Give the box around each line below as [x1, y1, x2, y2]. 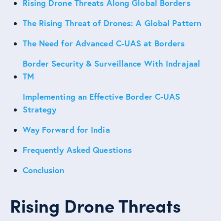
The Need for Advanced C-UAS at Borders [22, 37, 185, 49]
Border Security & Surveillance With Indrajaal [22, 58, 201, 70]
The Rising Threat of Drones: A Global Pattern [22, 17, 201, 29]
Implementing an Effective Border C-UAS [22, 91, 181, 103]
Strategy [22, 104, 57, 115]
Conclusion [22, 164, 65, 176]
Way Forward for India [22, 124, 110, 136]
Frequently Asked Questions [22, 144, 132, 156]
